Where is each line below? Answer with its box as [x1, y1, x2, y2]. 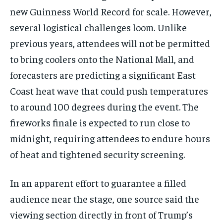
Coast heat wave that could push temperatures [10, 84, 208, 97]
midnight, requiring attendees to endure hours [10, 131, 210, 144]
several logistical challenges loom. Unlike [10, 20, 187, 33]
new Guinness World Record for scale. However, [10, 4, 212, 17]
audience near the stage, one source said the [10, 192, 199, 205]
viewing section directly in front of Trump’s [10, 208, 193, 221]
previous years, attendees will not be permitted [10, 36, 210, 49]
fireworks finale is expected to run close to [10, 115, 190, 128]
